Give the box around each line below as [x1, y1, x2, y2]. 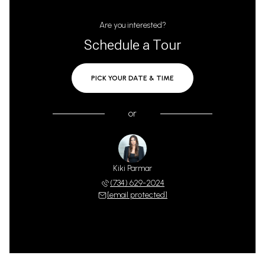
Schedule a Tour [84, 37, 181, 53]
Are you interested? [99, 20, 166, 30]
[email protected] [107, 190, 167, 200]
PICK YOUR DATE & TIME [91, 74, 174, 82]
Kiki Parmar [113, 163, 152, 173]
